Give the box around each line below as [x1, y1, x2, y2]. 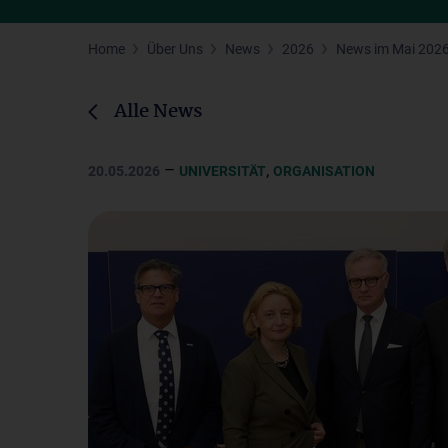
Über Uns [147, 41, 203, 57]
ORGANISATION [273, 163, 375, 179]
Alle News [114, 97, 202, 127]
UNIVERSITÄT [179, 163, 266, 179]
